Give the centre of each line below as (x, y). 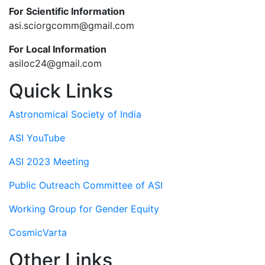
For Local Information (58, 49)
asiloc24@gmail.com (55, 63)
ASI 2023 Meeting (49, 161)
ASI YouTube (37, 138)
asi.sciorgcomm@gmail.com (72, 25)
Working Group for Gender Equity (84, 209)
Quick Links (61, 91)
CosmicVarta (38, 232)
